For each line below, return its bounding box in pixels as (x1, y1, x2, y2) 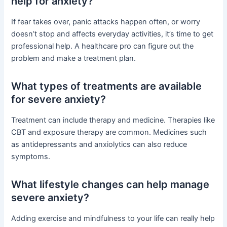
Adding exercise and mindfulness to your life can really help (11, 214, 215, 223)
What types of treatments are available (11, 80, 202, 93)
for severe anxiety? (11, 93, 106, 106)
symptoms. (11, 152, 51, 162)
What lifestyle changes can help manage (11, 178, 210, 191)
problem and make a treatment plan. (11, 54, 136, 63)
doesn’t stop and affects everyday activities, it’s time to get (11, 29, 214, 39)
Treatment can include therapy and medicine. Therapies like (11, 116, 215, 125)
